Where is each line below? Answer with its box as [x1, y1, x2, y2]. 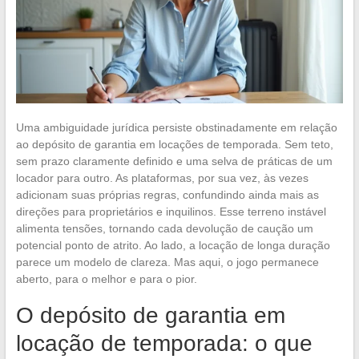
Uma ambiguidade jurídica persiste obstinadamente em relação [15, 120, 337, 134]
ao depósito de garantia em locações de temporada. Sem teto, [15, 137, 333, 151]
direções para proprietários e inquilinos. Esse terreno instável [15, 204, 326, 218]
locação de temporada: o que [15, 330, 313, 356]
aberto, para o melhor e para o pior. [15, 272, 197, 285]
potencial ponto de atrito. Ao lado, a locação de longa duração [15, 238, 330, 252]
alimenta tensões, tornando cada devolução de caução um [15, 221, 313, 235]
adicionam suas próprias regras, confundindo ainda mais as [15, 188, 319, 201]
